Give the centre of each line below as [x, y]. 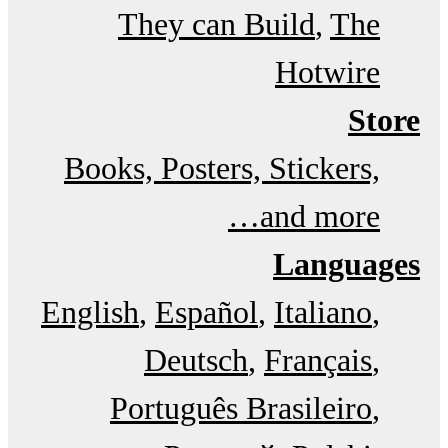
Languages [346, 264]
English [90, 312]
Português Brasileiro [241, 408]
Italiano [323, 312]
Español [206, 312]
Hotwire [327, 72]
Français [318, 360]
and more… [320, 216]
